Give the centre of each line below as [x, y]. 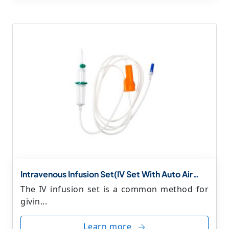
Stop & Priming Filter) [62, 184]
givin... [34, 201]
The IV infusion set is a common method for [114, 189]
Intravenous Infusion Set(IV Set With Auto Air [107, 174]
